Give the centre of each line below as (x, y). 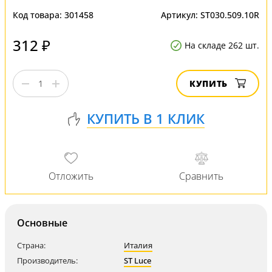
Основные (42, 223)
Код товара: (39, 15)
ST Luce (138, 260)
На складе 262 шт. (222, 45)
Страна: (31, 245)
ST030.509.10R (230, 15)
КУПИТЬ (209, 83)
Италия (138, 245)
